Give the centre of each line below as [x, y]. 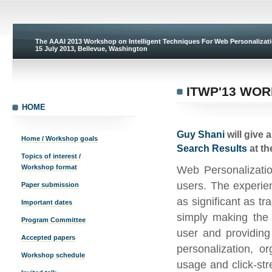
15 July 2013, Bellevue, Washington [91, 49]
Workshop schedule [53, 255]
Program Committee [53, 220]
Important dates [47, 202]
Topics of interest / [51, 156]
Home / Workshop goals [59, 138]
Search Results [213, 148]
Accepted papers [48, 237]
